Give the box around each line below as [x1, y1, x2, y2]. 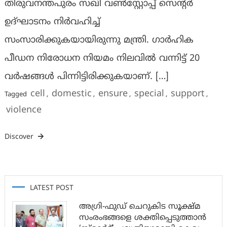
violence [6, 104, 42, 117]
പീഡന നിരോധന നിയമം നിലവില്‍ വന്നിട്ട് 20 [4, 53, 200, 65]
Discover [4, 133, 35, 142]
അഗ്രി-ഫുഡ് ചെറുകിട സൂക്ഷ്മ [79, 202, 201, 212]
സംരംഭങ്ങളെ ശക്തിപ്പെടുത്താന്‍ [79, 213, 206, 223]
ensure [98, 88, 128, 100]
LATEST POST [29, 184, 73, 193]
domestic [51, 88, 92, 100]
